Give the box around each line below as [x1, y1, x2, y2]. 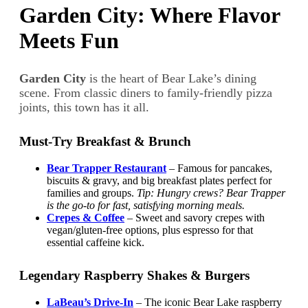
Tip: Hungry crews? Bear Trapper [137, 187, 285, 199]
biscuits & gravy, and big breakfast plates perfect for [47, 175, 272, 187]
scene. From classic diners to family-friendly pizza [19, 86, 272, 100]
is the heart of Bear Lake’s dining [86, 71, 256, 86]
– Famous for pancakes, [166, 162, 272, 175]
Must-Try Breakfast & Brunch [19, 134, 191, 149]
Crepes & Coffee [47, 212, 124, 224]
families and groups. [47, 187, 137, 199]
